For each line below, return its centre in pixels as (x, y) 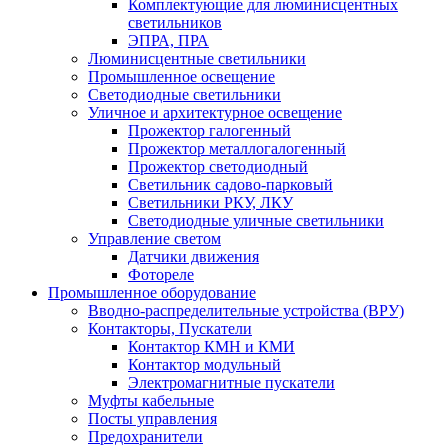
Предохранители (145, 436)
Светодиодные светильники (184, 94)
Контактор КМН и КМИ (211, 346)
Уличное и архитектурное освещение (215, 112)
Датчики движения (193, 256)
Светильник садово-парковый (230, 184)
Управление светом (154, 238)
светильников (175, 22)
